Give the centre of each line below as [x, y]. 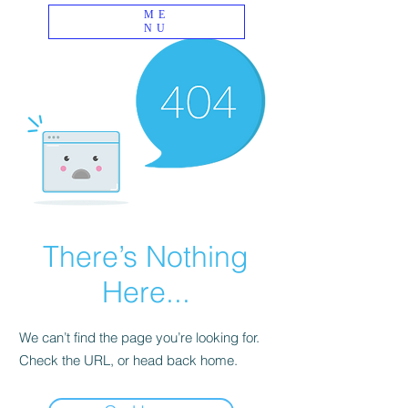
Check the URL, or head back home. [128, 360]
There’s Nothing [146, 256]
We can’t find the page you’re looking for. [139, 337]
